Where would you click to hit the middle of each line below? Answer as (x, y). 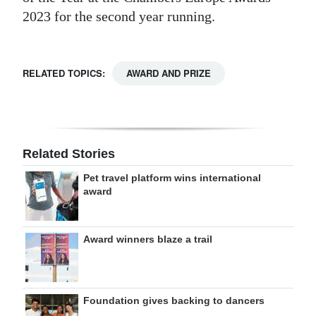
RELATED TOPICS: (64, 73)
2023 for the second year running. (119, 16)
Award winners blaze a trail (148, 239)
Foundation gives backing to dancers (174, 300)
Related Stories (69, 153)
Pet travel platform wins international (172, 177)
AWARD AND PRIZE (169, 73)
